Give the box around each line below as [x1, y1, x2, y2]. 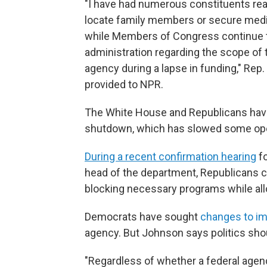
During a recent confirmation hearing [85, 150, 256, 163]
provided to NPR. [85, 78, 163, 91]
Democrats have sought [85, 210, 200, 223]
